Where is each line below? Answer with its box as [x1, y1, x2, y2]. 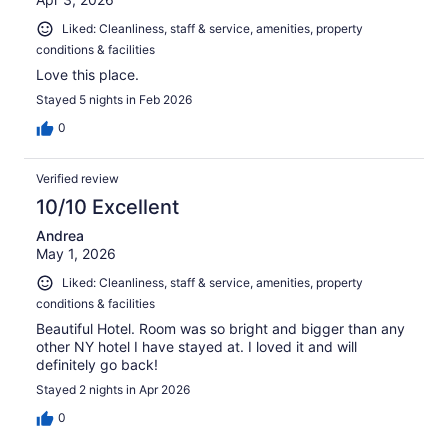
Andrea [36, 226, 84, 244]
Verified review [36, 170, 119, 186]
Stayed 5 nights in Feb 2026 [36, 91, 192, 107]
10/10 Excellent [36, 194, 179, 219]
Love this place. [36, 65, 139, 83]
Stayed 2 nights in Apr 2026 [36, 381, 190, 397]
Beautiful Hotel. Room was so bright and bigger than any [36, 319, 405, 337]
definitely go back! [36, 355, 158, 373]
